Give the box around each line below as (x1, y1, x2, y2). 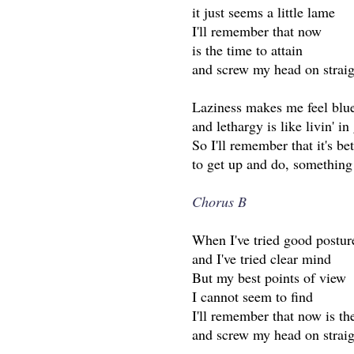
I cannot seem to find (192, 287, 314, 307)
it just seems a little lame (192, 2, 336, 22)
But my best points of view (192, 268, 347, 288)
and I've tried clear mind (192, 249, 332, 269)
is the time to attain (192, 40, 303, 60)
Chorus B (192, 192, 247, 212)
